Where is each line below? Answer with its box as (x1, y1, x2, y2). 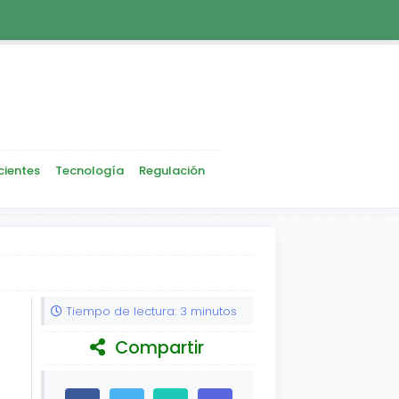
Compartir (110, 336, 205, 361)
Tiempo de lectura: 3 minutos (61, 302, 237, 320)
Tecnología (55, 162, 124, 180)
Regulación (139, 162, 205, 180)
